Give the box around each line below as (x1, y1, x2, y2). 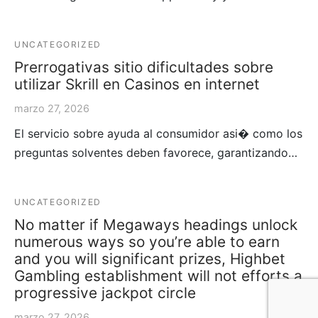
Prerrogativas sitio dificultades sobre (14, 57, 273, 76)
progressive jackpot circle (14, 283, 196, 302)
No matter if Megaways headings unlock (14, 215, 297, 234)
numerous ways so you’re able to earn (14, 232, 280, 251)
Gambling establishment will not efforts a (14, 266, 302, 285)
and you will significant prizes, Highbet (14, 249, 285, 268)
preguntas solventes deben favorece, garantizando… (14, 145, 297, 160)
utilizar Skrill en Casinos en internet (14, 75, 260, 93)
